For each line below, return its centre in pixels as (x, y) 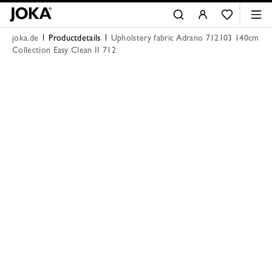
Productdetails (75, 39)
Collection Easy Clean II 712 (64, 51)
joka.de (25, 39)
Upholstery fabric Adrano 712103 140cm (185, 39)
